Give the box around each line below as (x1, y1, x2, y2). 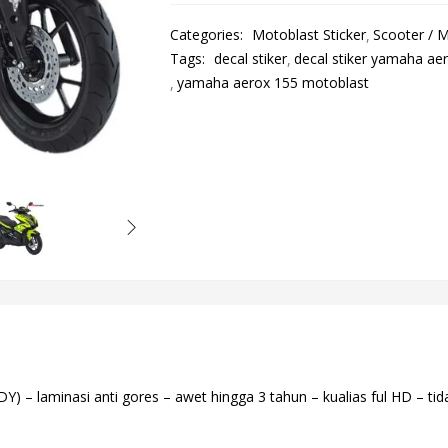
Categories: (169, 25, 247, 44)
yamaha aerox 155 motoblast (176, 73, 369, 92)
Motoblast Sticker (251, 25, 366, 44)
